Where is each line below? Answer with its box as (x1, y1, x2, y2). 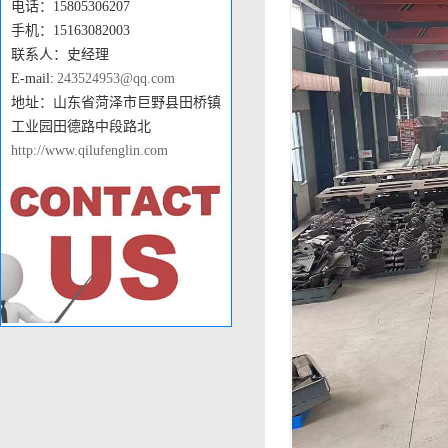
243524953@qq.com (56, 71, 175, 86)
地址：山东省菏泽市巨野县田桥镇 (11, 95, 221, 110)
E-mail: (11, 71, 57, 86)
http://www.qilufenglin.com (11, 143, 168, 158)
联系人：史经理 (11, 47, 109, 62)
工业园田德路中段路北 (11, 119, 151, 134)
